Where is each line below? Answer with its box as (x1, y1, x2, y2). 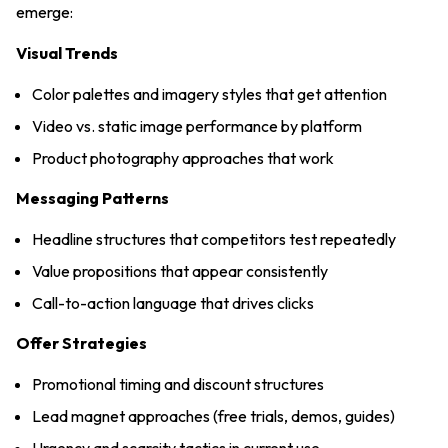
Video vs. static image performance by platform (32, 115, 362, 136)
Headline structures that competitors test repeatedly (32, 228, 396, 249)
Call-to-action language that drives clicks (32, 292, 314, 313)
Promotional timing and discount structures (32, 373, 324, 394)
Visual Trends (16, 42, 118, 63)
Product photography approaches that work (32, 147, 334, 168)
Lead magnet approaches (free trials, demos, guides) (32, 405, 395, 426)
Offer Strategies (16, 332, 147, 353)
